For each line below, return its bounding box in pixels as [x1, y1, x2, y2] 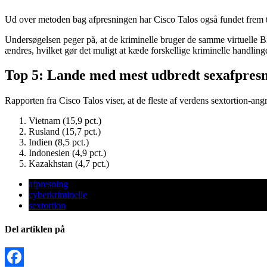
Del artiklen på [5, 223, 65, 234]
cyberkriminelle [29, 190, 87, 200]
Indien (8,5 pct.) [29, 137, 89, 148]
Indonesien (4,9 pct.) [29, 148, 106, 159]
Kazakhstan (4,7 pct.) [29, 159, 109, 169]
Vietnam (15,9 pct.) [29, 116, 101, 126]
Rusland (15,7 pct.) [29, 126, 101, 137]
